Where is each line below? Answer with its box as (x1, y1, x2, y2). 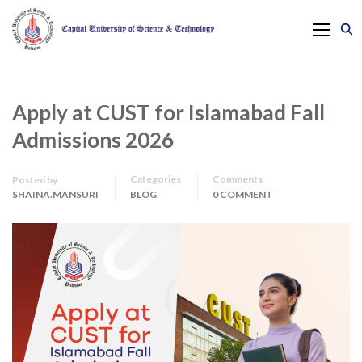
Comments (213, 173, 263, 185)
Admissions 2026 (12, 127, 174, 153)
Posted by (12, 174, 57, 186)
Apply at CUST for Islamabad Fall (12, 99, 325, 125)
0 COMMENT (213, 188, 273, 200)
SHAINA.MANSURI (12, 188, 99, 200)
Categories (130, 173, 181, 185)
